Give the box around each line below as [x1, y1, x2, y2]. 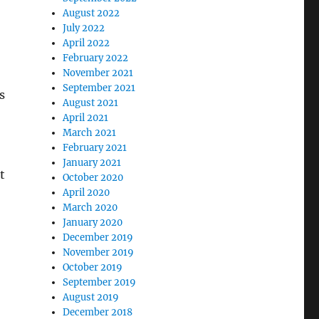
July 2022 [63, 22, 105, 34]
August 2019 [63, 291, 120, 303]
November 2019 [63, 246, 135, 258]
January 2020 [63, 216, 123, 229]
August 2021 [63, 97, 119, 109]
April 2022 [63, 37, 110, 49]
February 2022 [63, 52, 129, 64]
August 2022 [63, 7, 120, 19]
